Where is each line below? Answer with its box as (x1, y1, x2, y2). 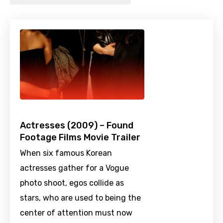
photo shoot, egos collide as (20, 178, 124, 188)
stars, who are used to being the (20, 193, 141, 203)
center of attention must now (20, 208, 132, 218)
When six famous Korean (20, 148, 112, 158)
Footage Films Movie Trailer (20, 132, 140, 143)
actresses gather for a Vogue (20, 163, 129, 173)
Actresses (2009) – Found (20, 120, 133, 131)
